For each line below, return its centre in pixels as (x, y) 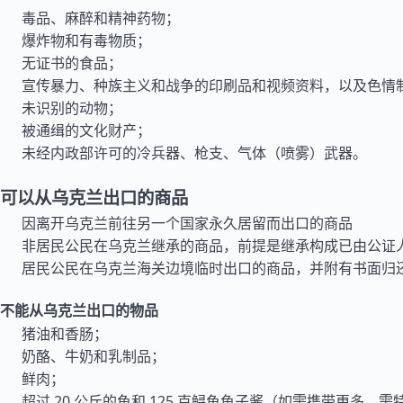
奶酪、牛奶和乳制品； (94, 356)
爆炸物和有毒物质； (86, 40)
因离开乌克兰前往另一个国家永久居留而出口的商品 (187, 223)
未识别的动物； (72, 108)
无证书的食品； (72, 63)
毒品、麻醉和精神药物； (101, 18)
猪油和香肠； (65, 334)
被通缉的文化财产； (86, 130)
